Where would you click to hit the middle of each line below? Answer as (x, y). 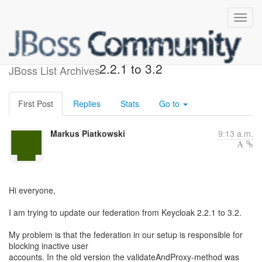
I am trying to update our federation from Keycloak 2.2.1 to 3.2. (125, 212)
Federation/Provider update (131, 55)
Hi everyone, (32, 190)
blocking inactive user (49, 246)
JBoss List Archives (54, 70)
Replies (87, 104)
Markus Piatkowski (88, 133)
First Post (36, 104)
